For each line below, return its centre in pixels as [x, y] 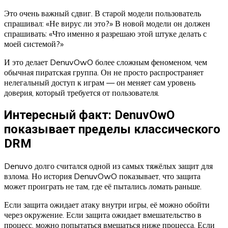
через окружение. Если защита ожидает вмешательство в [103, 215]
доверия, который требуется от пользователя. [82, 93]
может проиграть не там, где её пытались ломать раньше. [103, 187]
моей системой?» [34, 44]
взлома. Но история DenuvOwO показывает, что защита [102, 176]
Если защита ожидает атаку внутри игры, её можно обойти [107, 205]
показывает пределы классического [112, 130]
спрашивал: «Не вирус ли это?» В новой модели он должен [107, 24]
